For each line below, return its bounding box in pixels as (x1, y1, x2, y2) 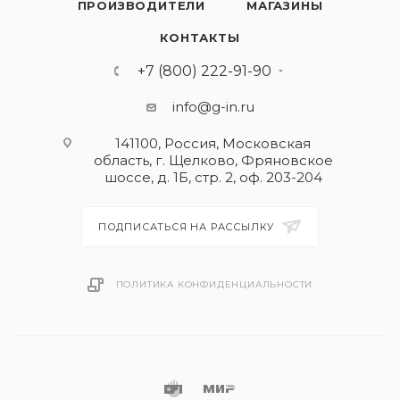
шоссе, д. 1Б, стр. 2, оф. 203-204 (104, 169, 322, 186)
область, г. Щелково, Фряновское (93, 152, 333, 169)
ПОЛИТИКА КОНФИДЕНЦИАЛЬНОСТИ (115, 279, 313, 290)
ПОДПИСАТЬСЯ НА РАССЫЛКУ (97, 221, 279, 233)
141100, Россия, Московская (115, 135, 311, 152)
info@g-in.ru (171, 98, 254, 115)
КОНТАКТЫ (160, 30, 240, 45)
